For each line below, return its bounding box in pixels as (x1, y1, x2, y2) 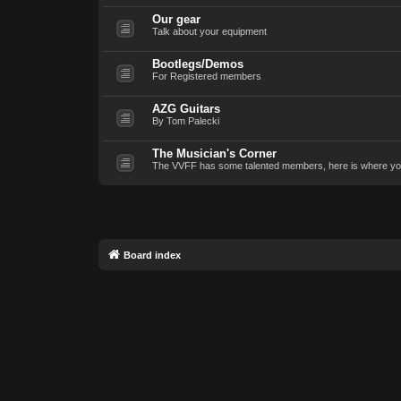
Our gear (151, 12, 200, 26)
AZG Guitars (151, 101, 220, 115)
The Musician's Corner (151, 146, 277, 160)
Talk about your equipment (151, 25, 267, 37)
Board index (123, 249, 181, 260)
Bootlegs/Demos (151, 56, 243, 71)
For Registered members (151, 70, 261, 81)
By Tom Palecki (151, 115, 219, 126)
